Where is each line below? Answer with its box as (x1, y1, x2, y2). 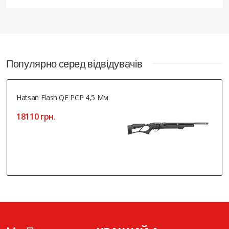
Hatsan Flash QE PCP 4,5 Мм (16, 92, 108, 102)
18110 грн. (16, 110, 56, 122)
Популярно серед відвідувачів (6, 57, 143, 70)
